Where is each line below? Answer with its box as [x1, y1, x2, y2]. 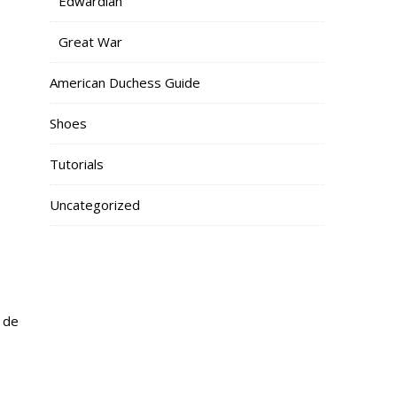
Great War [58, 32, 122, 51]
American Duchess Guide [50, 73, 200, 91]
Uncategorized [50, 195, 140, 214]
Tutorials [50, 154, 104, 173]
